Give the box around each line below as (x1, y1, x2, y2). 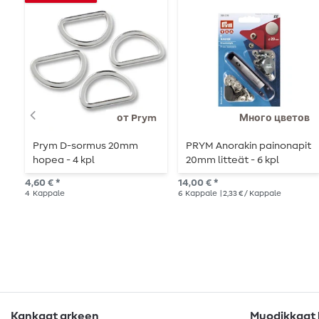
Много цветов (239, 113, 310, 123)
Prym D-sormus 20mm (33, 141, 139, 152)
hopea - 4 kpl (33, 155, 95, 166)
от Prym (116, 113, 157, 123)
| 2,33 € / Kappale (218, 189, 281, 198)
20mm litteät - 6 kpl (186, 155, 280, 166)
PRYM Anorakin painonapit (186, 141, 312, 152)
